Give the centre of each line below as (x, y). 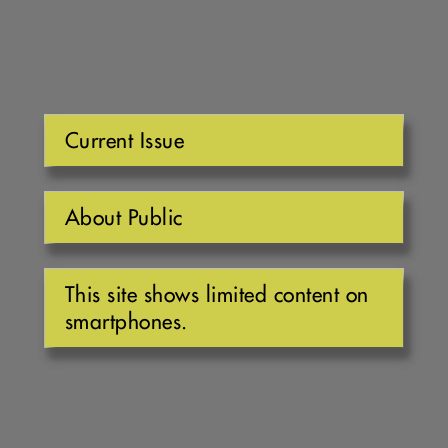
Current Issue (124, 140)
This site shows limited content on (216, 294)
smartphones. (126, 321)
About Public (123, 217)
